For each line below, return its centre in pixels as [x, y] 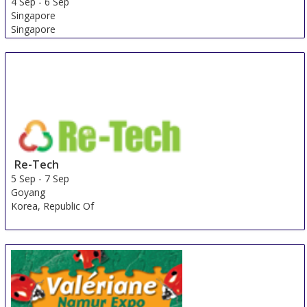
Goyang [28, 192]
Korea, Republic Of [53, 206]
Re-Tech [37, 164]
